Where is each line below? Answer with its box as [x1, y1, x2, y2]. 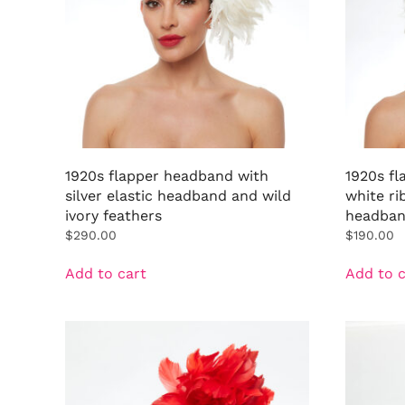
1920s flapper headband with [65, 166, 268, 184]
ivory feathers [65, 206, 162, 224]
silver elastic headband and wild [65, 186, 291, 204]
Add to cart [65, 264, 146, 282]
